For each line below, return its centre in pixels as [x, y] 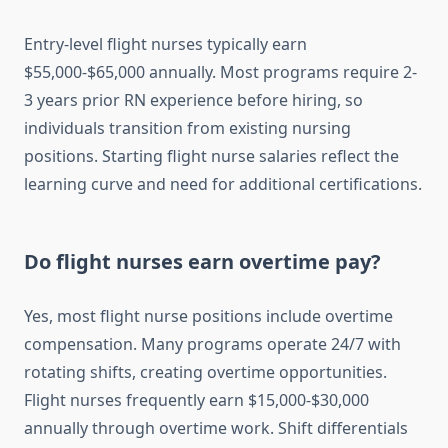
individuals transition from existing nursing [187, 128]
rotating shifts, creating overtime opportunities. [205, 372]
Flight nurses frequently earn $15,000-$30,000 [196, 400]
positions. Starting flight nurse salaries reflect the [211, 156]
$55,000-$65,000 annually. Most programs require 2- [220, 72]
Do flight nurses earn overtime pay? [202, 262]
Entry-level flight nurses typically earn [165, 44]
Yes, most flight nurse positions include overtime [208, 316]
